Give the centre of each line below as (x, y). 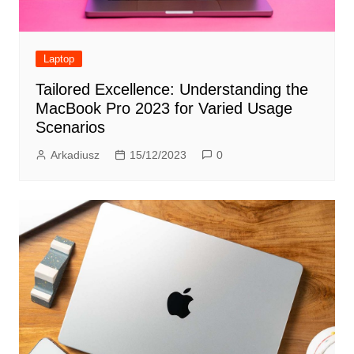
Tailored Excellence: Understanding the (171, 90)
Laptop (58, 59)
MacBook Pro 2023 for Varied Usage (164, 109)
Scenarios (70, 128)
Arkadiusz (75, 155)
